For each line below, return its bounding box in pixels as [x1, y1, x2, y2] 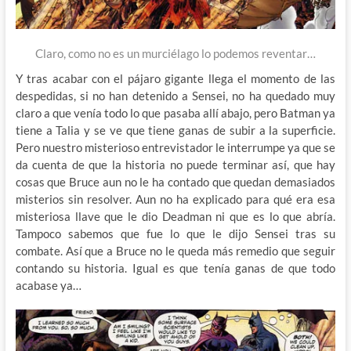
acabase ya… [15, 278, 81, 293]
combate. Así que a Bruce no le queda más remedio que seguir [15, 244, 336, 259]
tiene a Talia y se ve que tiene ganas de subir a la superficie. [15, 123, 336, 138]
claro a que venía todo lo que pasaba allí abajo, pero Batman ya [15, 106, 336, 121]
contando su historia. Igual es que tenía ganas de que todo [15, 261, 336, 276]
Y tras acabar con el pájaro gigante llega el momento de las [15, 71, 336, 86]
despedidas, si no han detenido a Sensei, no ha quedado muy [15, 89, 336, 103]
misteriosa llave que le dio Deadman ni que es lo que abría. [15, 209, 336, 224]
